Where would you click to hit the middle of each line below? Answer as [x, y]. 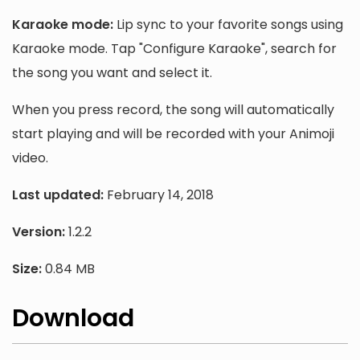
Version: [40, 232]
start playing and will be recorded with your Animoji [173, 134]
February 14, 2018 [160, 195]
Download [73, 319]
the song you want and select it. [112, 73]
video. [30, 158]
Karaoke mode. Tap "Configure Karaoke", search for [174, 49]
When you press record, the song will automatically [173, 110]
